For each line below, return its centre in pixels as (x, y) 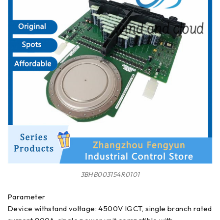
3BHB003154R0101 (110, 175)
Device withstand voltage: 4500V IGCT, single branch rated (110, 209)
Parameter (27, 197)
